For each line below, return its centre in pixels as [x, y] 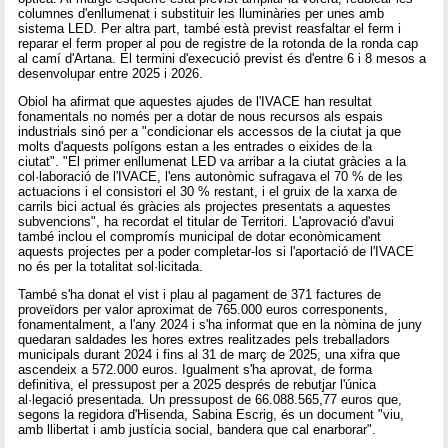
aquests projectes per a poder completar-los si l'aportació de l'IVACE [216, 252]
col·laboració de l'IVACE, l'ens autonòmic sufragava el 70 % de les [211, 177]
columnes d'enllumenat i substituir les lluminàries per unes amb [201, 13]
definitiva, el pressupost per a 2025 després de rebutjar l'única [197, 385]
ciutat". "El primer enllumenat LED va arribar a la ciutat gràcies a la [212, 162]
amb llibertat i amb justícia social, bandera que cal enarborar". [197, 430]
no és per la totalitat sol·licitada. [111, 267]
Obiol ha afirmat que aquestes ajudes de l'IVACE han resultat [195, 102]
